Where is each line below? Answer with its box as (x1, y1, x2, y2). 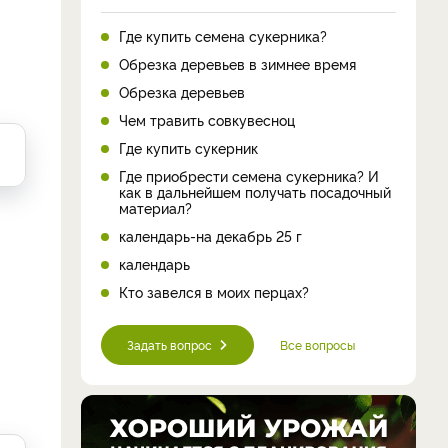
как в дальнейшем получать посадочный (119, 181, 391, 201)
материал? (119, 197, 192, 217)
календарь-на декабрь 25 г (119, 225, 302, 245)
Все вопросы (280, 335, 355, 353)
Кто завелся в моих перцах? (119, 281, 309, 301)
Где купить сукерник (119, 137, 258, 157)
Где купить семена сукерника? (119, 25, 327, 45)
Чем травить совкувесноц (119, 109, 295, 129)
